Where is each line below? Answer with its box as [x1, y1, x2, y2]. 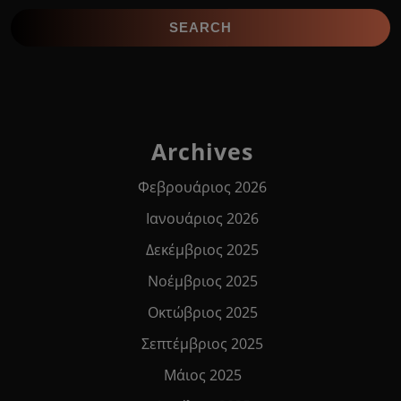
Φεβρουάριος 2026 [138, 176, 267, 197]
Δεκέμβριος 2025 [146, 239, 259, 260]
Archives [151, 135, 253, 166]
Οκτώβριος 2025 [147, 302, 258, 322]
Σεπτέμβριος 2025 [141, 333, 263, 354]
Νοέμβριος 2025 [147, 270, 258, 291]
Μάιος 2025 [163, 364, 242, 385]
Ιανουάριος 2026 [146, 208, 259, 228]
